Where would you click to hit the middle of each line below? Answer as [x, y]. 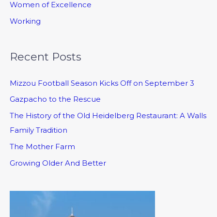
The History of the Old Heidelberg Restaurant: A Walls [108, 116]
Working [25, 21]
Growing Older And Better [58, 163]
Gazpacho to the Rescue [55, 99]
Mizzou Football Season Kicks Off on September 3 [102, 83]
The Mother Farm [42, 146]
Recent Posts [46, 57]
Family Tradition [39, 130]
